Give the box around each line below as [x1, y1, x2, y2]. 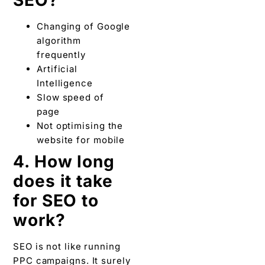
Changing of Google [37, 20, 131, 32]
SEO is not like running [13, 240, 121, 252]
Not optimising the [37, 119, 124, 131]
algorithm [37, 34, 82, 46]
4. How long [13, 151, 115, 172]
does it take [13, 170, 113, 191]
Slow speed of [37, 91, 104, 103]
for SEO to [13, 190, 99, 211]
